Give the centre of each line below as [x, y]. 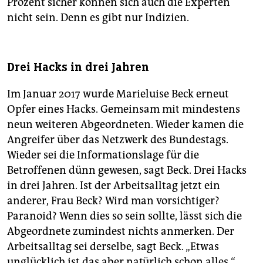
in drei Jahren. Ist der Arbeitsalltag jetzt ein [114, 186]
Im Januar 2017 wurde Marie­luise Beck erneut [118, 94]
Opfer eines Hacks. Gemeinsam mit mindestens [124, 109]
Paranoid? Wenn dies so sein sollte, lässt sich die [124, 216]
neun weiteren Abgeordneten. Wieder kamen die [125, 125]
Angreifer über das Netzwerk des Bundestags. [118, 140]
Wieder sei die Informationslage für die [103, 155]
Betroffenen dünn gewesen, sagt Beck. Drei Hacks [127, 171]
